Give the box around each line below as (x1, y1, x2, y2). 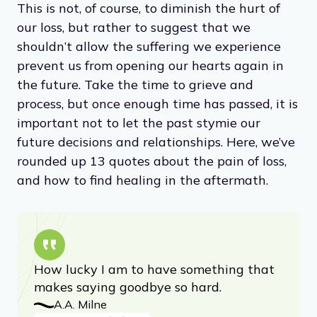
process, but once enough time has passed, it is (17, 166, 298, 183)
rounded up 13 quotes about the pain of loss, (17, 223, 287, 240)
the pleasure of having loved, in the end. (17, 18, 258, 35)
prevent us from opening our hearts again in (17, 127, 284, 144)
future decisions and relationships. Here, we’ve (17, 204, 295, 221)
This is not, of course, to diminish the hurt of (17, 70, 280, 87)
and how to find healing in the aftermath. (17, 242, 268, 259)
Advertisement (132, 47, 185, 57)
